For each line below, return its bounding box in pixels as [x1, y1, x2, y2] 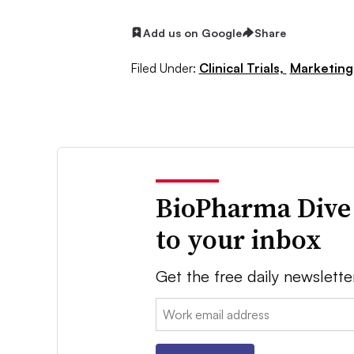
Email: [156, 299, 189, 316]
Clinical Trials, [198, 60, 287, 77]
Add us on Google [142, 25, 242, 40]
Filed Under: [130, 60, 196, 77]
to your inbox [156, 221, 322, 258]
